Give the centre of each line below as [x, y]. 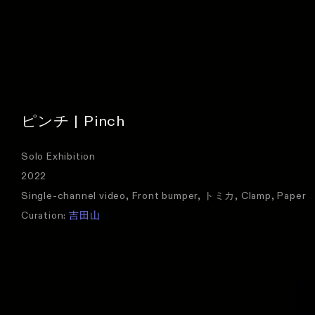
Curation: [45, 216]
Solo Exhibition [58, 156]
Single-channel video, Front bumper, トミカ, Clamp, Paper [164, 196]
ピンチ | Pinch [73, 122]
